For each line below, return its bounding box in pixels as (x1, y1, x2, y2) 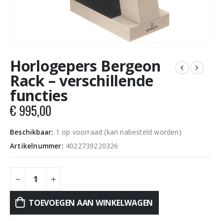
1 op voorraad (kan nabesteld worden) (55, 127, 182, 137)
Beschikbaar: (10, 127, 56, 137)
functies (10, 85, 68, 106)
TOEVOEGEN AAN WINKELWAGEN (29, 197, 153, 208)
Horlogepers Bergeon (10, 56, 161, 76)
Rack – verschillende (10, 71, 153, 91)
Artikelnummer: (10, 141, 66, 150)
